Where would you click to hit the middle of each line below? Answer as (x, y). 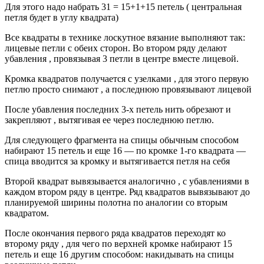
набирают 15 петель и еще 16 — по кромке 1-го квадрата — (125, 150)
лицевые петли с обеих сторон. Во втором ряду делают (116, 48)
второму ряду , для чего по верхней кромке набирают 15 (118, 243)
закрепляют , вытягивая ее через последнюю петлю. (109, 120)
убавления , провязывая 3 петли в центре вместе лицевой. (122, 58)
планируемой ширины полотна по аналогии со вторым (116, 202)
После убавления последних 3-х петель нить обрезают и (118, 109)
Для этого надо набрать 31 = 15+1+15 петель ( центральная (123, 6)
